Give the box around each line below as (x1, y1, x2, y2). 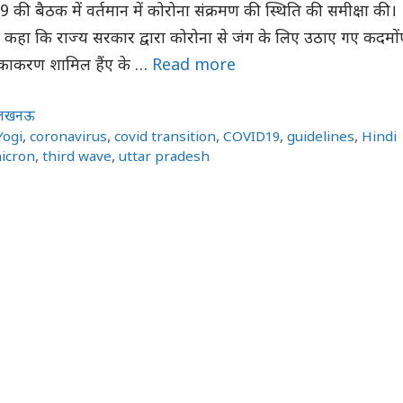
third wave (42, 148, 112, 166)
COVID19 (223, 128, 281, 147)
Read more (152, 55, 236, 76)
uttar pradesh (119, 148, 210, 166)
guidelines (287, 128, 355, 147)
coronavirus (30, 128, 108, 147)
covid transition (114, 128, 217, 147)
